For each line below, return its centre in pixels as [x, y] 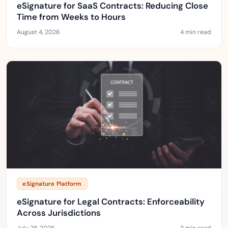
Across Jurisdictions [59, 213]
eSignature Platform [52, 184]
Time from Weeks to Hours [71, 17]
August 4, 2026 [38, 32]
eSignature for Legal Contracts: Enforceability [111, 202]
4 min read [196, 32]
